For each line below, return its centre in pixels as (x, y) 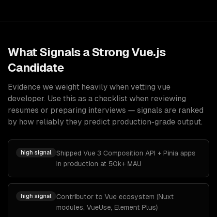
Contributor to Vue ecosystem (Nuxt (115, 197)
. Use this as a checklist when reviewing (115, 99)
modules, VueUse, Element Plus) (107, 207)
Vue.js (148, 52)
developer (26, 99)
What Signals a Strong (70, 52)
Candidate (36, 68)
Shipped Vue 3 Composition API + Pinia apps (126, 153)
